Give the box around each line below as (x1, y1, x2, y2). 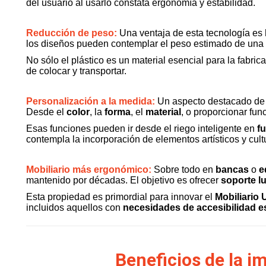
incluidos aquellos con (26, 202, 123, 213)
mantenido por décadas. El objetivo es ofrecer (26, 175, 221, 185)
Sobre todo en (151, 164, 216, 175)
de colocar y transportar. (26, 66, 126, 76)
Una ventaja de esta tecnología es (117, 28, 265, 38)
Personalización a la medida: (26, 96, 155, 106)
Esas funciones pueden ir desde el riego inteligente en (26, 123, 257, 134)
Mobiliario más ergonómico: (26, 164, 151, 175)
